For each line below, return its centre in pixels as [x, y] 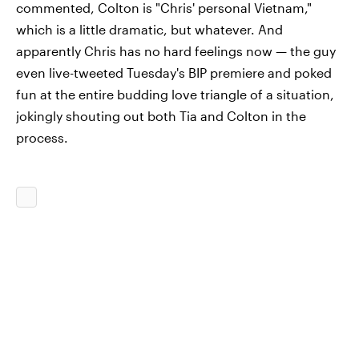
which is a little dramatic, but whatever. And [149, 29]
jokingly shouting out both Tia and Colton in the [161, 115]
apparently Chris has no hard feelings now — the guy [176, 50]
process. [42, 137]
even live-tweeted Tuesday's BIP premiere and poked [174, 72]
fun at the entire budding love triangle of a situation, [175, 94]
